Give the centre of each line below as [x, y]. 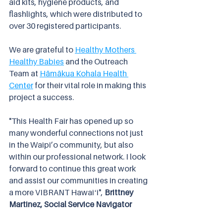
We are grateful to [42, 50]
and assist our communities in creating [79, 181]
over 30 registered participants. [65, 26]
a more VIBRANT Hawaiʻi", [56, 193]
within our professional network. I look [78, 157]
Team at [24, 74]
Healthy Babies [36, 62]
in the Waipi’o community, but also [72, 145]
